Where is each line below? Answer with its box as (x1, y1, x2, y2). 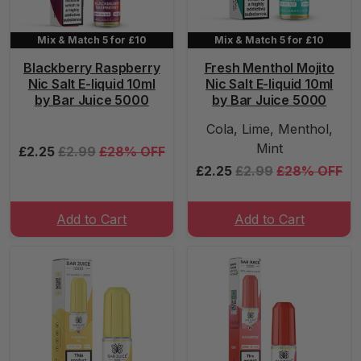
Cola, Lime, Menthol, (205, 121, 333, 137)
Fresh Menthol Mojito (204, 60, 334, 76)
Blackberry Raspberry (23, 60, 160, 76)
